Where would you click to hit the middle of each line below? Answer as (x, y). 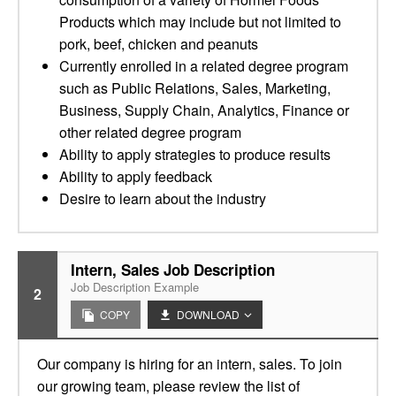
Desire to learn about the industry (163, 198)
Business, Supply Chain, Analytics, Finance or (204, 110)
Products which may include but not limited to (200, 22)
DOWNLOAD (208, 314)
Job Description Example (135, 287)
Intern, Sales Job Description (173, 270)
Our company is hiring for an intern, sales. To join (190, 364)
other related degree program (150, 132)
